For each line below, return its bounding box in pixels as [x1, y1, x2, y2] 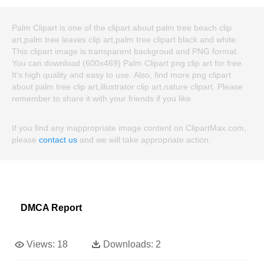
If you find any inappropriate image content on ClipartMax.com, [12, 123, 246, 133]
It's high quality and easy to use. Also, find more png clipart [12, 70, 231, 80]
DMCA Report [21, 202, 82, 213]
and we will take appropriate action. [77, 134, 211, 144]
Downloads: [103, 239, 153, 249]
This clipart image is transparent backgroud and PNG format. [12, 46, 239, 56]
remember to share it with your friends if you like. [12, 93, 193, 103]
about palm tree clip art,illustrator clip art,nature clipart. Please [12, 81, 243, 91]
